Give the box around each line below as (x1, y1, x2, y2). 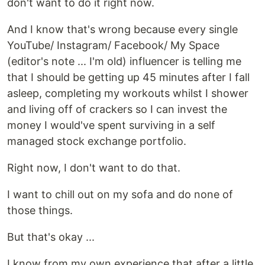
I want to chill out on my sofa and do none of (7, 188, 233, 201)
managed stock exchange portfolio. (7, 135, 186, 148)
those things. (7, 204, 73, 217)
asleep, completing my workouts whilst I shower (7, 87, 248, 100)
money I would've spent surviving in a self (7, 119, 215, 132)
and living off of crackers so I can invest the (7, 103, 227, 116)
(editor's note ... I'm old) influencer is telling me (7, 55, 241, 68)
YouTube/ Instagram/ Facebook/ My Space (7, 39, 219, 52)
